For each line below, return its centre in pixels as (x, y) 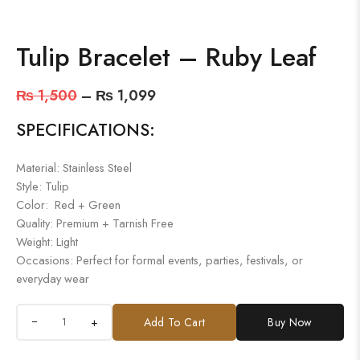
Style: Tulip (43, 186)
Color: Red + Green (68, 204)
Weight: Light (47, 241)
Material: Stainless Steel (74, 167)
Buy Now (290, 322)
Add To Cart (174, 322)
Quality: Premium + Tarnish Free (95, 223)
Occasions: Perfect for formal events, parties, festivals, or (160, 260)
